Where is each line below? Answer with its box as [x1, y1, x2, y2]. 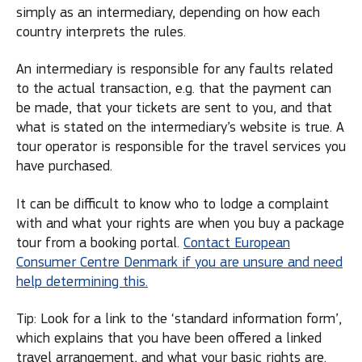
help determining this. [16, 272, 148, 290]
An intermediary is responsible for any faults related [16, 61, 333, 78]
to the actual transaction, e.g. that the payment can [16, 80, 331, 97]
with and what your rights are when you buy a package [16, 214, 344, 232]
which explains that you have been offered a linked [16, 330, 322, 347]
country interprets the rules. [16, 23, 186, 40]
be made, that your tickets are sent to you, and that [16, 99, 332, 116]
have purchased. [16, 158, 112, 175]
